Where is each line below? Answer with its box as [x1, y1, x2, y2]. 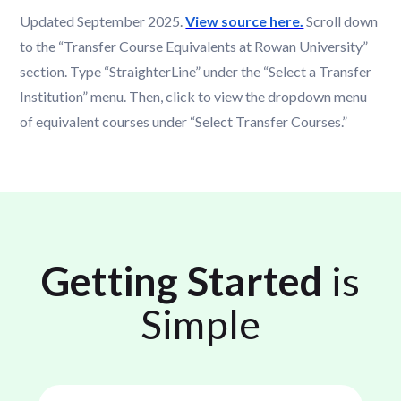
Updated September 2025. [20, 13, 183, 30]
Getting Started [40, 257, 331, 306]
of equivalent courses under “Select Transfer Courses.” [20, 113, 348, 131]
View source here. [185, 13, 304, 30]
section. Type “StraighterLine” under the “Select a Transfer [20, 63, 372, 81]
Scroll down [306, 13, 379, 30]
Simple [140, 300, 261, 349]
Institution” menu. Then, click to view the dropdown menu [20, 88, 368, 106]
